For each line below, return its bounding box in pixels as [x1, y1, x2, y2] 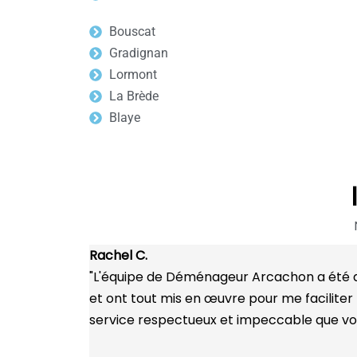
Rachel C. [89, 245, 147, 265]
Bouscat [109, 24, 155, 39]
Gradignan [109, 45, 168, 61]
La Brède [109, 88, 159, 104]
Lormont [109, 67, 157, 82]
